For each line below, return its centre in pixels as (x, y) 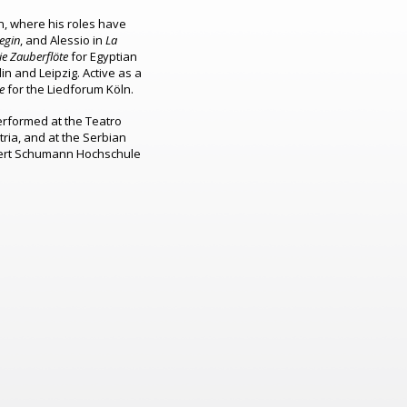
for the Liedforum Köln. (69, 89)
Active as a (112, 73)
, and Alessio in (63, 40)
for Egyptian (103, 56)
